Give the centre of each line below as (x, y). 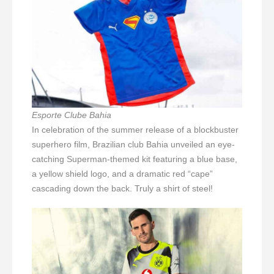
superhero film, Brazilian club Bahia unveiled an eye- (133, 145)
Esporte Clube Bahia (72, 115)
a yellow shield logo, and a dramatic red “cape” (122, 174)
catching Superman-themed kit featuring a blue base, (135, 159)
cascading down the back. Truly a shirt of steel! (122, 189)
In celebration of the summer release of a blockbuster (135, 130)
